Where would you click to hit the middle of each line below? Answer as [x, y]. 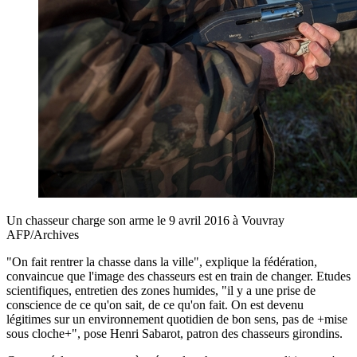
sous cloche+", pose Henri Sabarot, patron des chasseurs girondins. [175, 333]
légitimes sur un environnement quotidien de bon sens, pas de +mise [177, 319]
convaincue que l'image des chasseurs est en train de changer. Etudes [178, 276]
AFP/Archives [43, 234]
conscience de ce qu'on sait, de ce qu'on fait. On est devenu [155, 304]
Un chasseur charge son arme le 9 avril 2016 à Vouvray [145, 220]
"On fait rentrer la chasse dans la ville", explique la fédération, [162, 261]
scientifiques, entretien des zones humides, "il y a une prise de [161, 290]
